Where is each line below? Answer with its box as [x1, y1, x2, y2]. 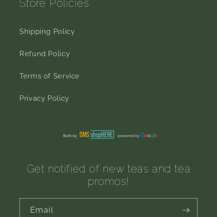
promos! [88, 175, 129, 188]
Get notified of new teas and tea [26, 163, 191, 175]
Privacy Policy [19, 93, 69, 102]
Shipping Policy [19, 27, 75, 35]
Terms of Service [19, 71, 80, 80]
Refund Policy [19, 49, 70, 58]
